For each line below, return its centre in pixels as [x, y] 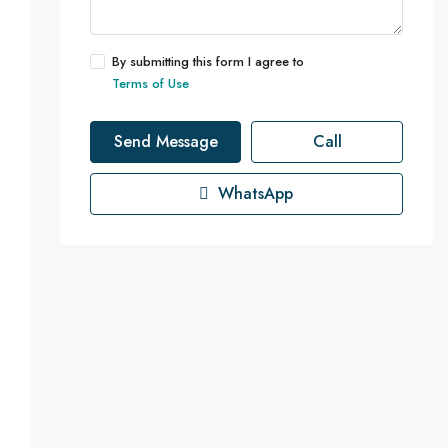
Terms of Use [150, 83]
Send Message [165, 141]
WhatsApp [253, 193]
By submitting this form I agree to [207, 61]
